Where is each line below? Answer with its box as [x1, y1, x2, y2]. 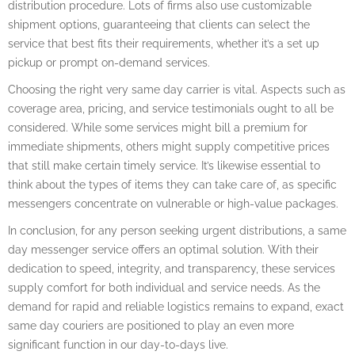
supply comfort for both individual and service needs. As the [8, 281, 320, 294]
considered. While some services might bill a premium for [8, 120, 307, 134]
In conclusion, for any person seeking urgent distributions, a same [8, 223, 346, 237]
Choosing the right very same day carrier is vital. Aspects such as [8, 82, 345, 96]
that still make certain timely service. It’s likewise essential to [8, 158, 320, 172]
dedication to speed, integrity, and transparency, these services [8, 261, 335, 275]
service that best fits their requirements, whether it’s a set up [8, 36, 319, 50]
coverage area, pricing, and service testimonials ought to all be [8, 101, 334, 115]
